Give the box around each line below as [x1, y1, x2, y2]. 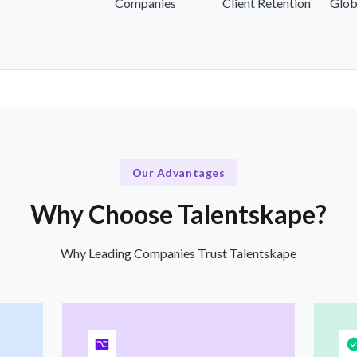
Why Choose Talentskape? [30, 198, 327, 229]
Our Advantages [131, 166, 226, 180]
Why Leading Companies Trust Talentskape [61, 245, 296, 261]
